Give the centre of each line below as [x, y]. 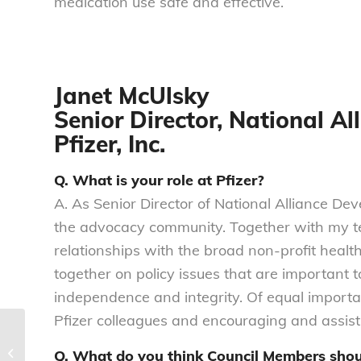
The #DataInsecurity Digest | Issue [110, 344]
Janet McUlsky [131, 95]
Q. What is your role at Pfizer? [159, 180]
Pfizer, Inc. [119, 143]
